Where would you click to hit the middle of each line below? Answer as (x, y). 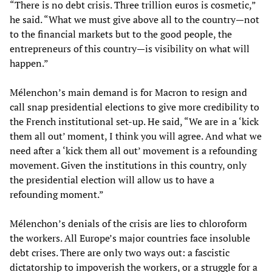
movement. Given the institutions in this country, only (128, 165)
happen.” (29, 63)
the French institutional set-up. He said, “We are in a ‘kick (134, 122)
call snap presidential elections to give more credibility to (134, 107)
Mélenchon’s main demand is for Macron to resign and (128, 93)
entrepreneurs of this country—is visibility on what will (130, 49)
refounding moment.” (57, 195)
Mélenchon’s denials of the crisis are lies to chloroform (128, 224)
